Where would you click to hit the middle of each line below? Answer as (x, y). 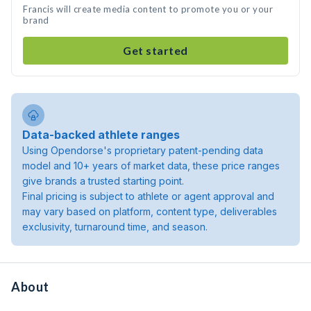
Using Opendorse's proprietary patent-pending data (143, 150)
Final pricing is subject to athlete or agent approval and (148, 196)
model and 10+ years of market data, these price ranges (151, 166)
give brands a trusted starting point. (103, 181)
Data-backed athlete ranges (101, 135)
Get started (155, 50)
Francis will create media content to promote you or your (148, 9)
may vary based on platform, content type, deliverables (150, 211)
